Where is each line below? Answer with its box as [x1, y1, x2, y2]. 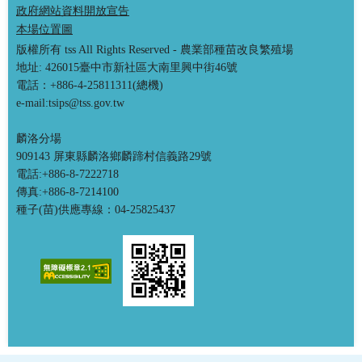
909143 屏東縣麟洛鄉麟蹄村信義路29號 [16, 150, 212, 162]
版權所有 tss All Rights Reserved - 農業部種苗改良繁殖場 [16, 44, 293, 56]
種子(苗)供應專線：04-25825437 [16, 204, 175, 216]
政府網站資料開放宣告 [16, 5, 129, 17]
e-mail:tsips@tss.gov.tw [16, 97, 124, 109]
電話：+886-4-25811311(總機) [16, 79, 163, 91]
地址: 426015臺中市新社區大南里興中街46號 [16, 61, 238, 74]
